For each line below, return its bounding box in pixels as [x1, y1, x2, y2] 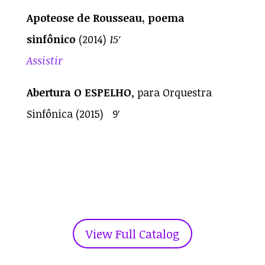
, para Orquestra [131, 85, 212, 99]
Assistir [26, 53, 63, 67]
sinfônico [26, 31, 76, 46]
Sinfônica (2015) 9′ [26, 106, 120, 121]
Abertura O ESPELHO [26, 85, 131, 99]
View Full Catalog [85, 225, 179, 242]
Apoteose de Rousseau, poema [26, 10, 185, 25]
